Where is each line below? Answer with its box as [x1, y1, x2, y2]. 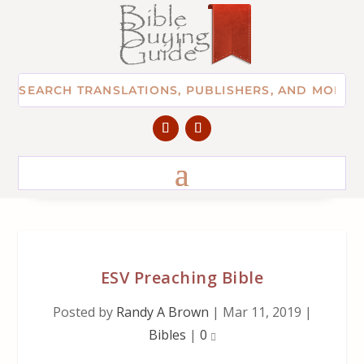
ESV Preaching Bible [100, 266, 264, 288]
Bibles [148, 325, 186, 344]
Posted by [52, 302, 116, 321]
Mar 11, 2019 [222, 302, 301, 321]
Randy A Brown [115, 302, 209, 321]
